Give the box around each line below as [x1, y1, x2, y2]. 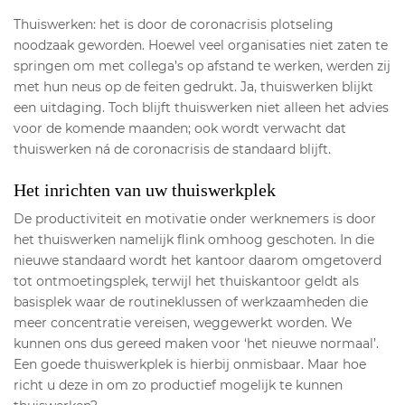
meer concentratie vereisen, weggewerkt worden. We [14, 315, 352, 331]
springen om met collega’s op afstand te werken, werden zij [14, 58, 391, 74]
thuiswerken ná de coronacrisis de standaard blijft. [14, 141, 331, 157]
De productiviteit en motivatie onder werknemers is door [14, 211, 376, 227]
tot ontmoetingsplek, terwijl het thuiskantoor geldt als [14, 273, 359, 289]
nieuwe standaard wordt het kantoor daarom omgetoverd [14, 252, 381, 268]
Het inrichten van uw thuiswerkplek [14, 180, 276, 200]
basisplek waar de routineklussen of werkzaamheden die [14, 294, 368, 310]
